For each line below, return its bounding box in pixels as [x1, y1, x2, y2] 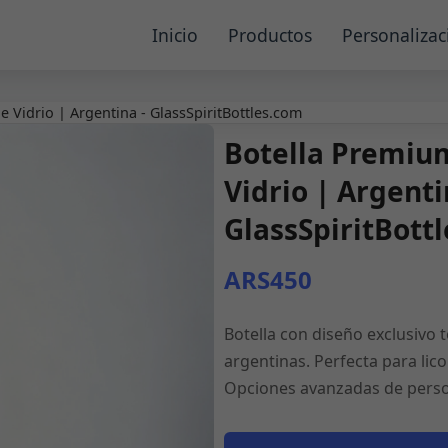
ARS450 [224, 263, 312, 296]
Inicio [152, 23, 198, 47]
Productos [228, 23, 312, 47]
